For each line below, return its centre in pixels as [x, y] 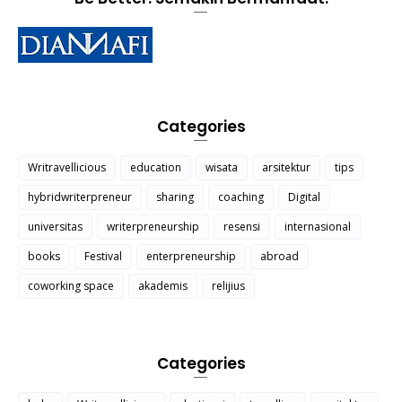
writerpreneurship [153, 227]
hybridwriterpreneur [80, 197]
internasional [318, 227]
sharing [175, 197]
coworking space [71, 286]
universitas [55, 227]
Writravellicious [67, 168]
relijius [228, 286]
